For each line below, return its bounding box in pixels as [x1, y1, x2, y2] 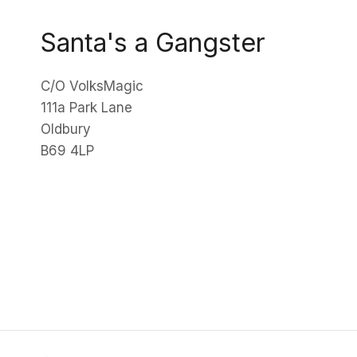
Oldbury [41, 121, 91, 137]
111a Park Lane [41, 100, 132, 116]
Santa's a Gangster [41, 27, 265, 58]
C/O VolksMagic [41, 78, 143, 94]
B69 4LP [41, 143, 94, 159]
